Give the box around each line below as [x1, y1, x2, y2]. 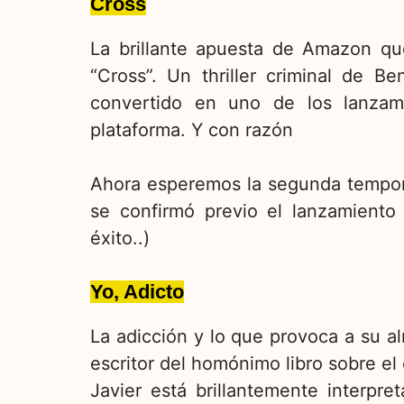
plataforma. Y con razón [90, 119, 293, 142]
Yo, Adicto [90, 280, 184, 304]
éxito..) [90, 227, 150, 250]
